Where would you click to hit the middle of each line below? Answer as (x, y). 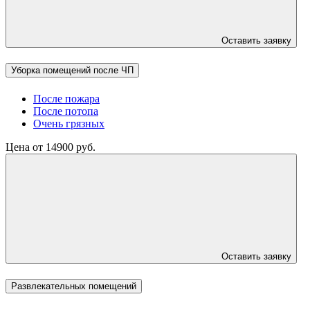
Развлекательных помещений (74, 286)
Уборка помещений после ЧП (72, 70)
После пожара (66, 98)
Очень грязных (69, 123)
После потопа (66, 111)
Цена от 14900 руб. (51, 147)
